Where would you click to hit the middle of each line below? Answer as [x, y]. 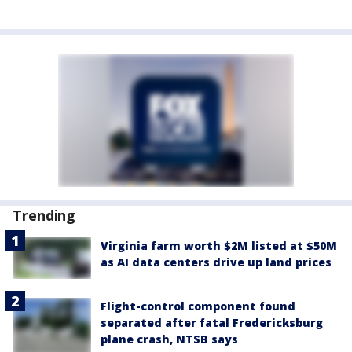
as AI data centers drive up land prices [216, 262]
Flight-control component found [198, 306]
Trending [44, 215]
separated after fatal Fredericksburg [212, 323]
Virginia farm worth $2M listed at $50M [219, 246]
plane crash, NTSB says [169, 339]
